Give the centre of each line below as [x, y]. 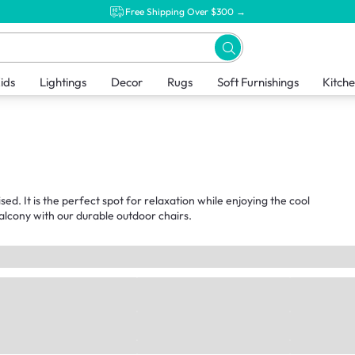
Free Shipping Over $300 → [185, 11]
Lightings [63, 82]
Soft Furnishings [258, 82]
